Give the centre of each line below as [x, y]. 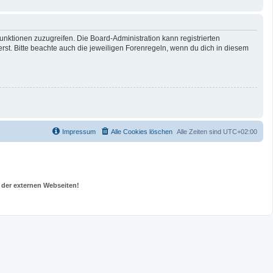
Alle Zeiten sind [200, 132]
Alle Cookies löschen [142, 132]
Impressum [79, 132]
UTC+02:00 [240, 132]
